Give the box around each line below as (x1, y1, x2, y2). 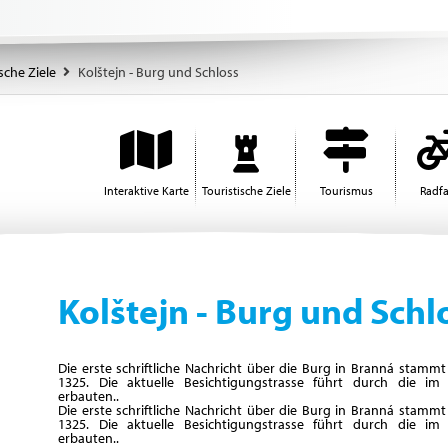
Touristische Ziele (201, 183, 291, 198)
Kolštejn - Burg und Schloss (78, 63, 239, 81)
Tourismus (319, 183, 373, 198)
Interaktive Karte (103, 183, 189, 198)
